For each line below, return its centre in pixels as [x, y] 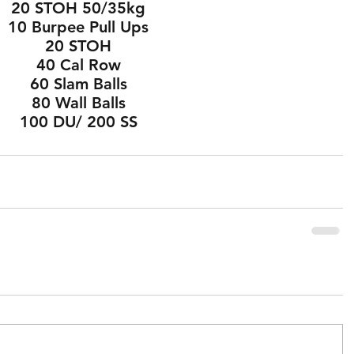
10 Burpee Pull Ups [78, 26]
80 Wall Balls [78, 102]
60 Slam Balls [78, 83]
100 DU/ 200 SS [78, 121]
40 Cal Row [78, 64]
